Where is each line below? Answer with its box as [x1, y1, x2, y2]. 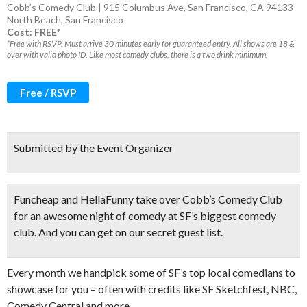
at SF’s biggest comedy [166, 209, 276, 222]
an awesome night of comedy [30, 209, 166, 222]
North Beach [7, 14, 61, 25]
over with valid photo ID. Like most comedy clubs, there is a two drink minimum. [7, 49, 268, 60]
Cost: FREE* [7, 26, 60, 38]
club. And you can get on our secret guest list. [14, 225, 223, 238]
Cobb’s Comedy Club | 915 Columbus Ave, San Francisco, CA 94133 [7, 1, 293, 13]
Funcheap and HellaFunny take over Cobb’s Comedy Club [14, 193, 282, 206]
